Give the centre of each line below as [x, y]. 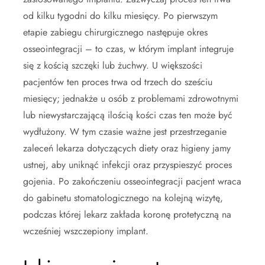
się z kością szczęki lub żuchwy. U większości [113, 65]
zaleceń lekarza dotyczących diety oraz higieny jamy [127, 148]
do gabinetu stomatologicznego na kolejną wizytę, [123, 198]
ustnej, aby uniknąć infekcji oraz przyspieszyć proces [127, 164]
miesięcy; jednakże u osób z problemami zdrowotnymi [131, 98]
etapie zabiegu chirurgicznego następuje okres [115, 32]
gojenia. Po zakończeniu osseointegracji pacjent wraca [132, 181]
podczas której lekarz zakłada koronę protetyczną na [127, 214]
